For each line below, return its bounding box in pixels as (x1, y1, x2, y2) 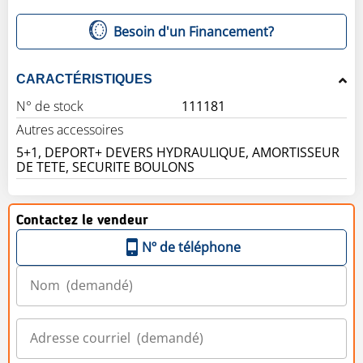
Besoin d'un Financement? (113, 22, 275, 41)
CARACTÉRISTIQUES (16, 71, 152, 86)
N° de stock (16, 96, 83, 115)
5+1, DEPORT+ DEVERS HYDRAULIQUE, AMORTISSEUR (16, 143, 340, 161)
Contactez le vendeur (16, 212, 148, 228)
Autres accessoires (16, 120, 123, 139)
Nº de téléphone (142, 237, 241, 256)
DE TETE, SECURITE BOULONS (16, 157, 194, 176)
